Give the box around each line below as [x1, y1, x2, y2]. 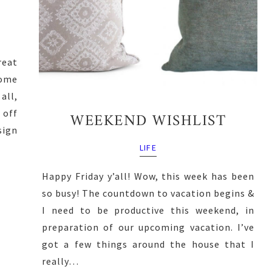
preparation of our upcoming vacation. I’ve [42, 220, 254, 233]
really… [42, 254, 79, 267]
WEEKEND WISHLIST [70, 107, 226, 135]
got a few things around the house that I [42, 237, 254, 250]
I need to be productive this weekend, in [42, 203, 254, 216]
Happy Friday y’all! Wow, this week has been [42, 169, 254, 182]
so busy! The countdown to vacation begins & [42, 186, 254, 199]
